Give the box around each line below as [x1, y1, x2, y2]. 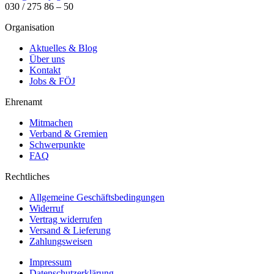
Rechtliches [5, 171, 50, 182]
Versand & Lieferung [29, 224, 111, 235]
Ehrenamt [5, 96, 42, 107]
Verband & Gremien [29, 128, 108, 139]
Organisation [5, 21, 54, 32]
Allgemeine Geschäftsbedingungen [29, 191, 165, 202]
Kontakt [29, 64, 61, 75]
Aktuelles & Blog [29, 42, 97, 53]
